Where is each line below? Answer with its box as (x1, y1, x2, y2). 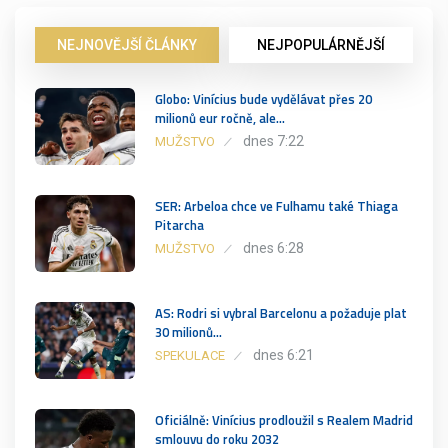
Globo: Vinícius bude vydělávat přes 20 (155, 88, 372, 109)
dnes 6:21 (253, 346, 314, 363)
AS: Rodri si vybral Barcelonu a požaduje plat (155, 302, 407, 323)
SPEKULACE (155, 347, 225, 363)
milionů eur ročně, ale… (155, 107, 285, 128)
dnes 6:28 (243, 239, 304, 256)
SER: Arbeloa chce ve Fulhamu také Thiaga (155, 195, 398, 216)
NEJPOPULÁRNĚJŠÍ (257, 36, 385, 53)
